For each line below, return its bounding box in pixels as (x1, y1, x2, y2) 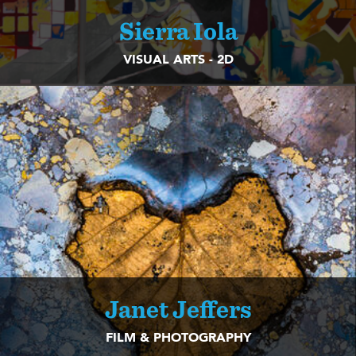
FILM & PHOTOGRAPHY (105, 331, 251, 345)
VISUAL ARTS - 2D (122, 53, 234, 67)
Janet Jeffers (105, 298, 251, 323)
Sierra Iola (118, 20, 238, 44)
